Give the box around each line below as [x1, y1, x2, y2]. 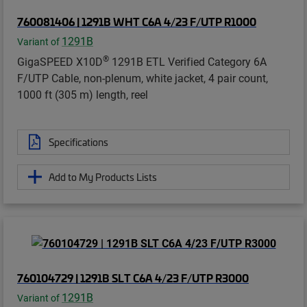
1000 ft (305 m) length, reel [17, 86, 148, 101]
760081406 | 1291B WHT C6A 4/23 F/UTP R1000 [17, 13, 256, 29]
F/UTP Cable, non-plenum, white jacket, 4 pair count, [17, 70, 268, 85]
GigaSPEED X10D [17, 53, 103, 69]
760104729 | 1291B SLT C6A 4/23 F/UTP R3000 [17, 270, 249, 286]
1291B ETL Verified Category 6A [109, 53, 267, 69]
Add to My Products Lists [49, 169, 157, 184]
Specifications [49, 134, 108, 149]
